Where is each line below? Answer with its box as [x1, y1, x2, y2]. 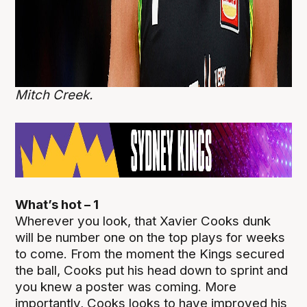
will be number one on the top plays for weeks [15, 230, 286, 246]
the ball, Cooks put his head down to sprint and [15, 262, 288, 279]
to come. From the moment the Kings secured [15, 246, 285, 262]
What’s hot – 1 [15, 197, 99, 213]
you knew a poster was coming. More [15, 279, 237, 295]
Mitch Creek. [15, 87, 93, 103]
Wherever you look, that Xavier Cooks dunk [15, 213, 271, 230]
